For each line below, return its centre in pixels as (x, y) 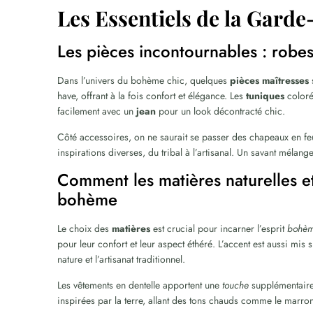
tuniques (265, 96)
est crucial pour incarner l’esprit (219, 228)
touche (236, 285)
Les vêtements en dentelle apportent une (140, 285)
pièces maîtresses (270, 80)
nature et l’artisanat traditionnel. (122, 259)
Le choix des (85, 228)
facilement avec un (97, 111)
